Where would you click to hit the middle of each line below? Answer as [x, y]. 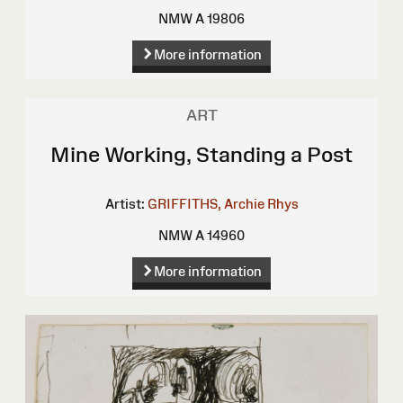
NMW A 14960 [201, 235]
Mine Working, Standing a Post [201, 154]
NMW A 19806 [201, 18]
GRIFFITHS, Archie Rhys [223, 203]
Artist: [125, 203]
